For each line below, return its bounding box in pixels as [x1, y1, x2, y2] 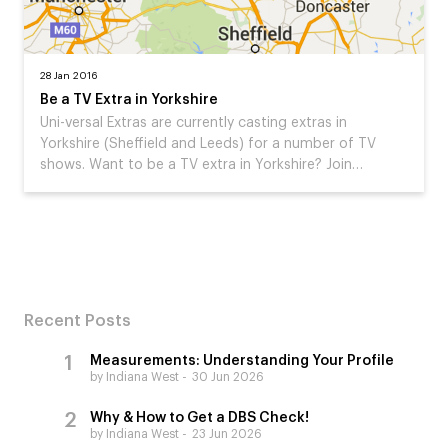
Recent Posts [24, 313, 131, 329]
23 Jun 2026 [192, 428, 262, 440]
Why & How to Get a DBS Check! [90, 411, 309, 425]
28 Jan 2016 [40, 71, 97, 81]
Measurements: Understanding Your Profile [90, 354, 394, 368]
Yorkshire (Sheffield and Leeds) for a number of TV [40, 137, 376, 151]
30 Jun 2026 [192, 371, 264, 383]
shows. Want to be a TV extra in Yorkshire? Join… [40, 158, 363, 172]
